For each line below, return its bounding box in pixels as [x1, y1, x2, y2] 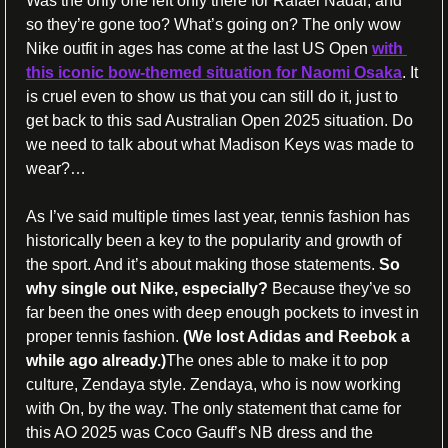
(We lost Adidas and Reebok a [183, 327, 410, 345]
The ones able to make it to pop [166, 351, 388, 369]
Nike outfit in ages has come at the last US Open [26, 39, 372, 57]
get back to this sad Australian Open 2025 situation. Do [26, 111, 413, 129]
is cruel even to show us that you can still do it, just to [26, 87, 398, 105]
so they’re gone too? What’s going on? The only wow [26, 15, 401, 33]
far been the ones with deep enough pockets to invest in [26, 303, 419, 321]
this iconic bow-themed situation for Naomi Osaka [26, 63, 402, 81]
